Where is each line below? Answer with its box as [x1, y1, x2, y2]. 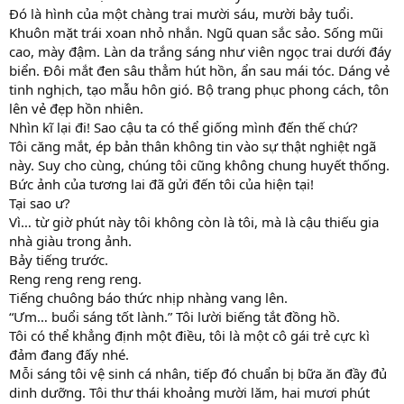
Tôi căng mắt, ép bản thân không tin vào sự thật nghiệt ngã [9, 137, 376, 156]
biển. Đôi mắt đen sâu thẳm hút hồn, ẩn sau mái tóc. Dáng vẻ [9, 61, 390, 80]
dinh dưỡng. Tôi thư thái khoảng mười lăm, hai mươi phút [9, 383, 370, 402]
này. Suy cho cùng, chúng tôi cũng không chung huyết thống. [9, 156, 390, 175]
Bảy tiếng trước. [9, 251, 108, 270]
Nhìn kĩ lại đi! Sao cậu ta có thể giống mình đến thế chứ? [9, 118, 358, 137]
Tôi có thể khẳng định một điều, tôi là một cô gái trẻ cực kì [9, 326, 370, 345]
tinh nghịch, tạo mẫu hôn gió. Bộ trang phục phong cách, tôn [9, 80, 389, 99]
